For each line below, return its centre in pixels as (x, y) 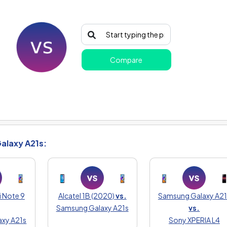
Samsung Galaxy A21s (92, 208)
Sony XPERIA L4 (194, 220)
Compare (126, 60)
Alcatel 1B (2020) (87, 196)
